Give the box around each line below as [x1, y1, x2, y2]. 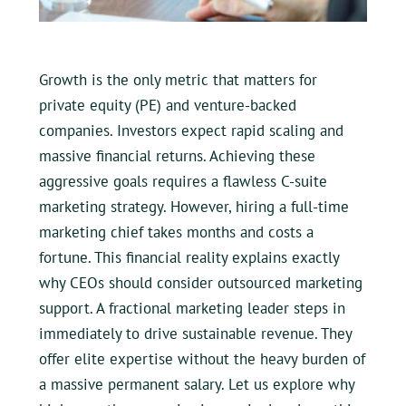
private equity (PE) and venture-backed [38, 95, 296, 116]
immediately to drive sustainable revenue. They [38, 324, 352, 344]
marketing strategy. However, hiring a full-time [38, 197, 349, 217]
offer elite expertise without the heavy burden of [38, 349, 365, 370]
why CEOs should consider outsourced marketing [38, 273, 362, 294]
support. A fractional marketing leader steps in [38, 298, 345, 319]
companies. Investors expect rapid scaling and [38, 121, 343, 141]
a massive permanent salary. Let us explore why [38, 374, 354, 395]
